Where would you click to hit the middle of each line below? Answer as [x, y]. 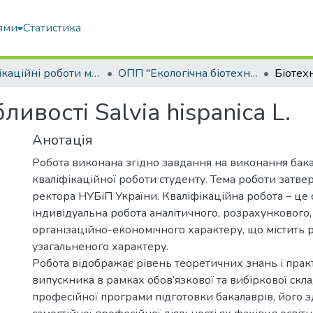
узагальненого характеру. [100, 247]
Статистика [52, 28]
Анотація [63, 140]
